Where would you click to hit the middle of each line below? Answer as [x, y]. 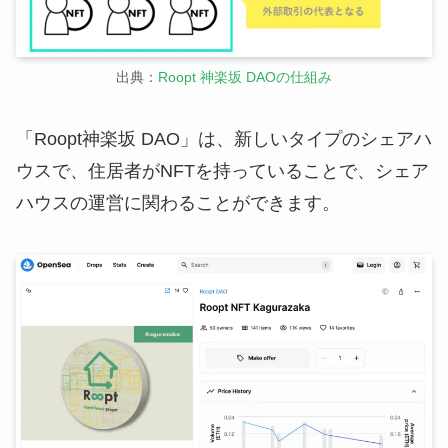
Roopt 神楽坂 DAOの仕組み [245, 77]
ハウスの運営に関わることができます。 [178, 203]
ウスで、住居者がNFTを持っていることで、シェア [222, 171]
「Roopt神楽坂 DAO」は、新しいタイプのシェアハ [224, 139]
